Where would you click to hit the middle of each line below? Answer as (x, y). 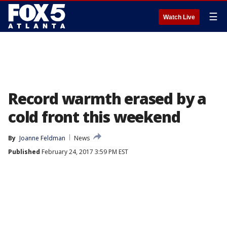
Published (24, 152)
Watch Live (179, 17)
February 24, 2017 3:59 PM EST (84, 152)
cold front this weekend (94, 117)
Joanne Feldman (42, 138)
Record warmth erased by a (107, 99)
